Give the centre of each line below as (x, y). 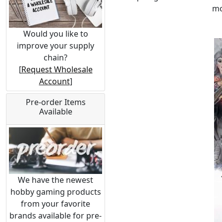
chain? (55, 58)
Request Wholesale (57, 70)
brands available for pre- (55, 215)
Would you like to (55, 34)
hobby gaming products (55, 192)
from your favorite (55, 203)
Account (54, 82)
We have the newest (55, 180)
